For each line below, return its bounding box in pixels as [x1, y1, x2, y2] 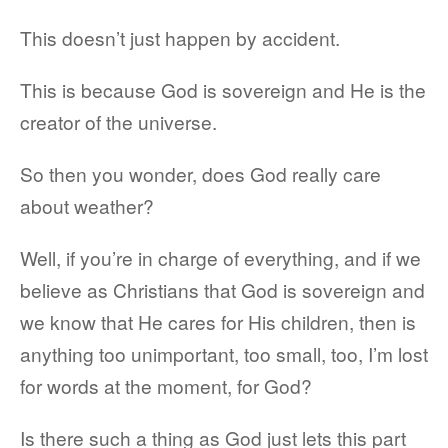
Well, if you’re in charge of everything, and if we [20, 244, 421, 271]
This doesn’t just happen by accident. [20, 24, 340, 51]
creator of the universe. [20, 108, 217, 135]
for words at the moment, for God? [20, 372, 312, 399]
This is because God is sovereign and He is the [20, 76, 426, 103]
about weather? [20, 192, 154, 219]
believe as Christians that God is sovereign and [20, 276, 425, 303]
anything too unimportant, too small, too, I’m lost [20, 340, 428, 367]
